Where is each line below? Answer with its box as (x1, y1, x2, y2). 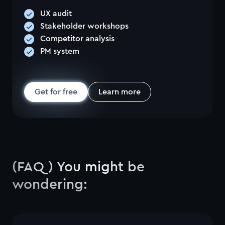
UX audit (40, 10, 72, 18)
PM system (40, 47, 79, 55)
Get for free (35, 88, 77, 96)
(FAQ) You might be (12, 160, 145, 174)
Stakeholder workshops (40, 22, 129, 30)
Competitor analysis (40, 35, 115, 43)
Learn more (98, 88, 141, 96)
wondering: (12, 177, 87, 191)
